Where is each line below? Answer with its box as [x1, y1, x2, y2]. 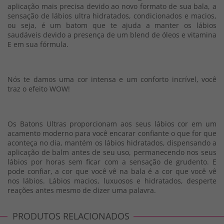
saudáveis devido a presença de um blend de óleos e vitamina [7, 30, 216, 39]
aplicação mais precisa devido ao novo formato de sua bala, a [7, 1, 216, 11]
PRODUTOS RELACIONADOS [12, 210, 129, 222]
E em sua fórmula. [7, 39, 68, 49]
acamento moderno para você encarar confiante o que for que [7, 128, 216, 138]
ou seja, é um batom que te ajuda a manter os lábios [7, 20, 216, 30]
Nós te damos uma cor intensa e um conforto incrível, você [7, 74, 216, 84]
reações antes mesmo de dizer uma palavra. [7, 185, 156, 195]
